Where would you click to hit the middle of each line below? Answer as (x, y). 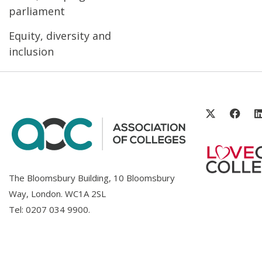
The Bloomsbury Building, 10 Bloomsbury (92, 177)
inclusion (31, 51)
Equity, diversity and (60, 35)
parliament (37, 11)
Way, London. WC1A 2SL (57, 193)
